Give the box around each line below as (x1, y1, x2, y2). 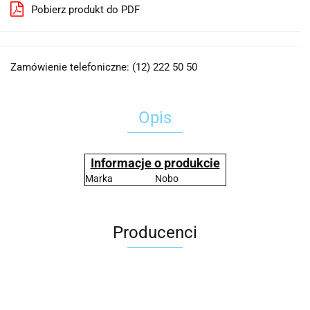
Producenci (113, 223, 197, 242)
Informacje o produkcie (90, 156, 220, 170)
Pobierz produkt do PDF (31, 3, 140, 16)
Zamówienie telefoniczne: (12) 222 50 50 (10, 61, 197, 73)
